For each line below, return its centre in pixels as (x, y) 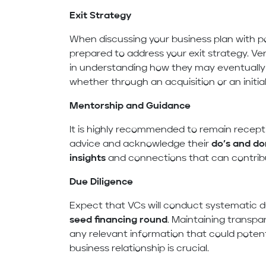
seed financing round (119, 221)
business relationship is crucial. (140, 249)
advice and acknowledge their (141, 145)
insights (88, 159)
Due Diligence (102, 183)
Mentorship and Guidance (130, 107)
